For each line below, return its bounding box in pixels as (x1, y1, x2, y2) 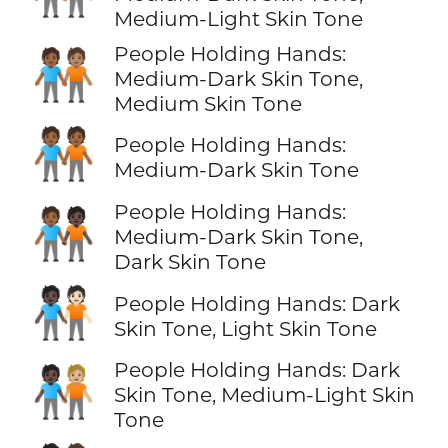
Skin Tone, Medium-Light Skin (113, 382, 415, 408)
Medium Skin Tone (113, 90, 302, 116)
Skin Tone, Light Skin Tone (113, 315, 377, 341)
